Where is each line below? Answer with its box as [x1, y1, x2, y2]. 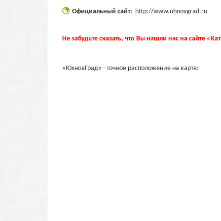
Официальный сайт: [72, 8, 134, 15]
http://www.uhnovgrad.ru [135, 8, 207, 15]
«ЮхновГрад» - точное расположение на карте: [62, 65, 199, 72]
